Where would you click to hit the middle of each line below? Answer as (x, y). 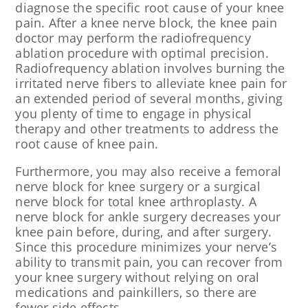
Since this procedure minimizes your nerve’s (146, 247)
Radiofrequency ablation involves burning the (150, 68)
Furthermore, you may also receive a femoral (148, 171)
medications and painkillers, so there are (136, 292)
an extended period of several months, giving (149, 98)
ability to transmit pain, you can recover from (149, 262)
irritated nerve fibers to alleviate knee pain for (151, 83)
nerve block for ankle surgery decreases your (148, 217)
